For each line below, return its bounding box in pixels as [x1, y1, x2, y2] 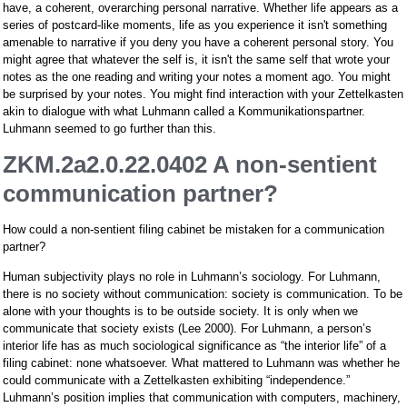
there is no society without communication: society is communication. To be [3, 286, 402, 301]
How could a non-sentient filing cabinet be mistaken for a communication [3, 222, 384, 236]
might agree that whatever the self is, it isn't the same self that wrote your [3, 52, 390, 66]
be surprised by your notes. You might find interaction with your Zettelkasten [3, 86, 403, 101]
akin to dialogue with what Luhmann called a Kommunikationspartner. [3, 104, 365, 118]
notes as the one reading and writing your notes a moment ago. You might [3, 69, 391, 84]
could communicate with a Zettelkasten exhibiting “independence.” [3, 372, 350, 387]
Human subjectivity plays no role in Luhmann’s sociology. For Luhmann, [3, 269, 381, 283]
